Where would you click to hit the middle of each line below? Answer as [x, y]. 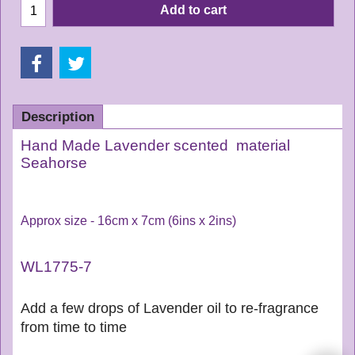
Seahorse [54, 162]
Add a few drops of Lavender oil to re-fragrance [170, 309]
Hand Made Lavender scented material [155, 145]
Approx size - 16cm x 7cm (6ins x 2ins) [128, 221]
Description [58, 116]
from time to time [74, 328]
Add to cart [193, 10]
